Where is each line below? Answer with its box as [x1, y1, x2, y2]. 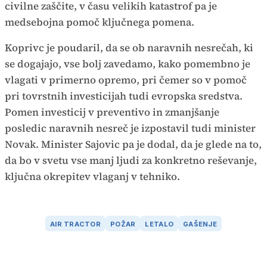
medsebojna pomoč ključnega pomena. [5, 15, 194, 30]
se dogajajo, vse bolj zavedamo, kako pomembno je [5, 57, 250, 72]
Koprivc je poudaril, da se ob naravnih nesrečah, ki [5, 41, 253, 55]
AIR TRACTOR [49, 219, 101, 228]
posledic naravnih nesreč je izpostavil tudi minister [5, 121, 256, 136]
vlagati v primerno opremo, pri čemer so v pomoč [5, 73, 247, 88]
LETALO [145, 219, 174, 228]
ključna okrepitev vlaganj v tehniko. [5, 169, 180, 184]
